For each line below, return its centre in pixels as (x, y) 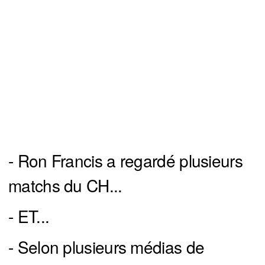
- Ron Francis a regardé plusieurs (125, 161)
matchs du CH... (65, 185)
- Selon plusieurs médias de (106, 247)
